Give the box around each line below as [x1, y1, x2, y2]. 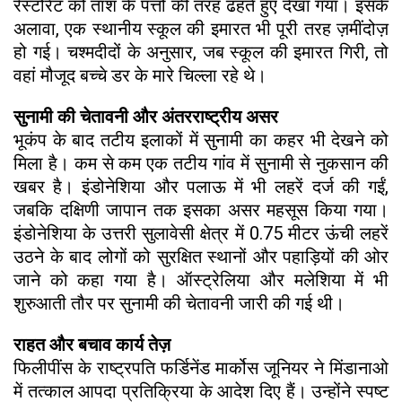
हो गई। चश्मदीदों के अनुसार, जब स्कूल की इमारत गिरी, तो [13, 40, 389, 63]
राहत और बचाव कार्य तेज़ [13, 333, 170, 355]
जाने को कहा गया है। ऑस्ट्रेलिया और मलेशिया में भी [13, 268, 389, 291]
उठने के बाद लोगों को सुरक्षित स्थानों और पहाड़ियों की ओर [13, 245, 389, 267]
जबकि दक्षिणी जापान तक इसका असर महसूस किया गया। [13, 198, 389, 221]
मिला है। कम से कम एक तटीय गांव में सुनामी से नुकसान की [13, 152, 389, 174]
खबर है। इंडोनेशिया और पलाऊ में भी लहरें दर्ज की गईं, [13, 175, 389, 197]
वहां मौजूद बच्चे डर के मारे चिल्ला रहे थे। [13, 64, 267, 86]
